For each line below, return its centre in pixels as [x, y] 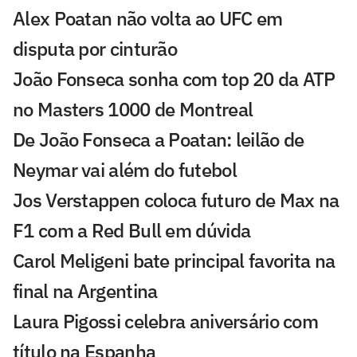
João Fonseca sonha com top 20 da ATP [174, 79]
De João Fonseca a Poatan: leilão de [159, 140]
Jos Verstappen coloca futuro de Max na [176, 200]
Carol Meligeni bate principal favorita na [174, 261]
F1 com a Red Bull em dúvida [132, 231]
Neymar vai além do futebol [125, 170]
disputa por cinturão [95, 49]
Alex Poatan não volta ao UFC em [148, 19]
